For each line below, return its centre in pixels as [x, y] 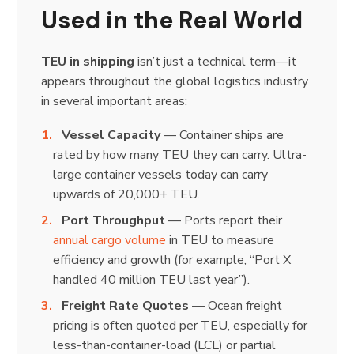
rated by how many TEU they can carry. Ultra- [179, 154]
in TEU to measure [220, 240]
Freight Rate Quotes [126, 305]
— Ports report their [224, 220]
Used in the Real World [172, 20]
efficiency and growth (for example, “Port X [171, 260]
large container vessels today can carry [160, 174]
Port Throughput [114, 220]
